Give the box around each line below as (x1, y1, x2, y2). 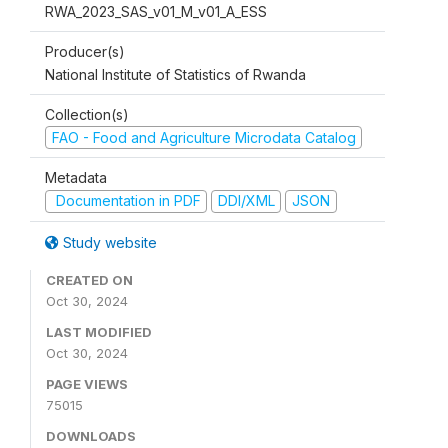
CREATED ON (46, 271, 133, 288)
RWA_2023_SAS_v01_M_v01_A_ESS (45, 2, 267, 20)
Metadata (45, 169, 107, 187)
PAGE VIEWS (46, 375, 128, 392)
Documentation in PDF (51, 192, 201, 210)
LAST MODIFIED (46, 323, 152, 340)
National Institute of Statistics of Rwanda (45, 65, 306, 83)
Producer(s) (45, 42, 125, 60)
